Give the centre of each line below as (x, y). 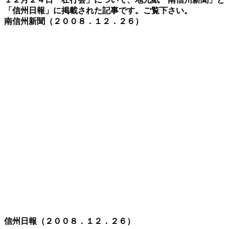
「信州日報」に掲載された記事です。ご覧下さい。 (98, 10)
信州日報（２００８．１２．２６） (70, 221)
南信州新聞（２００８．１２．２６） (74, 21)
